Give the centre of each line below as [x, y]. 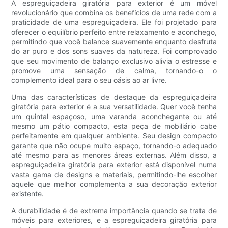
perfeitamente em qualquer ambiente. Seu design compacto [114, 136]
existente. [28, 194]
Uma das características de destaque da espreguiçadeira [114, 97]
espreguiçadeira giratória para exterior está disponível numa [114, 165]
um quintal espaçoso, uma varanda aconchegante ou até [114, 117]
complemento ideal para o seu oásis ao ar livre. [89, 80]
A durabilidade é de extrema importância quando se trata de [114, 211]
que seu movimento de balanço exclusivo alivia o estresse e [114, 61]
